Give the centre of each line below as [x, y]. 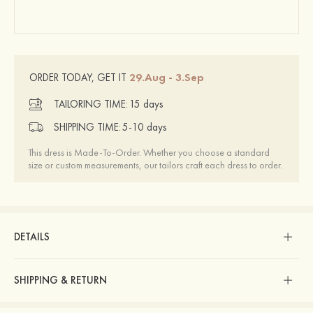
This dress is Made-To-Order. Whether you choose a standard [149, 152]
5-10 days [144, 128]
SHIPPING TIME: [87, 128]
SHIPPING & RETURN [60, 280]
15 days [146, 104]
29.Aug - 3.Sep [167, 77]
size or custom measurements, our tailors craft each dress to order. [155, 165]
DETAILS [32, 236]
